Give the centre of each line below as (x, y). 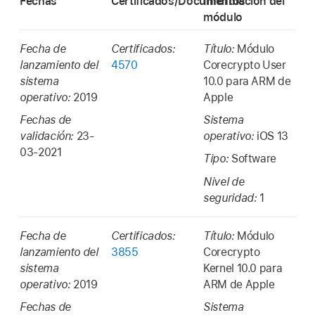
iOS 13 (272, 136)
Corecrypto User (245, 65)
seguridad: (232, 198)
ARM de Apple (239, 284)
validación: (48, 136)
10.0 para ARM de (247, 81)
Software (254, 159)
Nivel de (224, 181)
